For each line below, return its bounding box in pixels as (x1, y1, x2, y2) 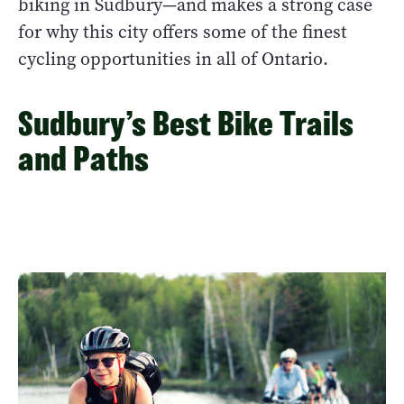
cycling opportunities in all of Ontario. (18, 47, 328, 72)
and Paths (18, 140, 149, 178)
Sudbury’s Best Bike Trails (18, 105, 353, 142)
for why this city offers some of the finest (18, 20, 347, 45)
